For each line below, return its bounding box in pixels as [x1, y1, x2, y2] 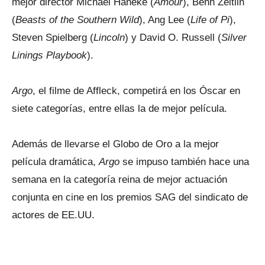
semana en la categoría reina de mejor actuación [12, 174, 227, 185]
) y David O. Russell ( [125, 32, 221, 43]
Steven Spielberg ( [12, 32, 93, 43]
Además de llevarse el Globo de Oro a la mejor [12, 138, 219, 150]
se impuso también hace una [119, 156, 249, 167]
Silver [221, 32, 247, 43]
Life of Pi [190, 14, 230, 25]
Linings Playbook [12, 50, 87, 61]
